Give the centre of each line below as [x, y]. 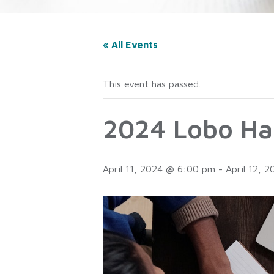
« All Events [130, 44]
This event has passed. [152, 83]
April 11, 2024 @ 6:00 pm [159, 168]
